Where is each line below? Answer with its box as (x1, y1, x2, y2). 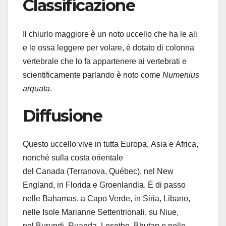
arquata (23, 84, 50, 93)
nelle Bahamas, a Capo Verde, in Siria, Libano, (23, 194, 190, 203)
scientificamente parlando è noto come (23, 70, 162, 79)
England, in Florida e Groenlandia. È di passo (23, 181, 186, 190)
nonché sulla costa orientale (23, 153, 123, 162)
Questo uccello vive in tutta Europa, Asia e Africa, (23, 140, 198, 149)
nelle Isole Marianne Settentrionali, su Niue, (23, 208, 179, 217)
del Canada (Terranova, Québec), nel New (23, 167, 174, 176)
